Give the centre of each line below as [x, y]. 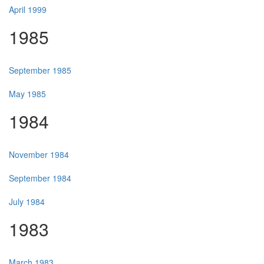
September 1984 [40, 178]
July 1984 [27, 202]
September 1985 [40, 70]
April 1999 [28, 10]
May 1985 [27, 94]
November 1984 [39, 155]
